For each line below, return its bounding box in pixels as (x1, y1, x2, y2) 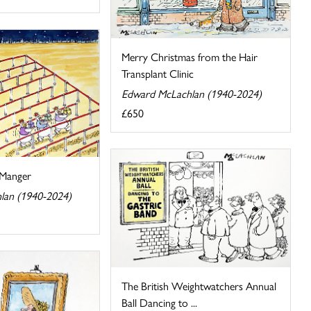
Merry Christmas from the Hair (121, 48, 258, 65)
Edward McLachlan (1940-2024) (121, 85, 262, 101)
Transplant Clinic (121, 65, 194, 81)
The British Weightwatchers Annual (121, 278, 277, 294)
